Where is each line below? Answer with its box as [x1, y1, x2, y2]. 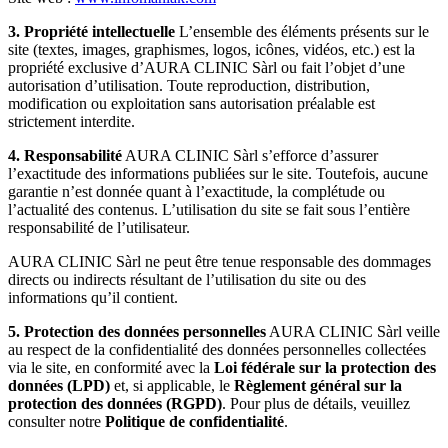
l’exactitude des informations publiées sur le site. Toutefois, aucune [8, 165, 428, 182]
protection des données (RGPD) [8, 395, 222, 412]
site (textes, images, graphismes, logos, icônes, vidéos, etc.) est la [8, 41, 415, 58]
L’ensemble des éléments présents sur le [175, 23, 429, 40]
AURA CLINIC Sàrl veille [266, 323, 440, 340]
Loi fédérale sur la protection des [214, 359, 436, 376]
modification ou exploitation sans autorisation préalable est [8, 95, 375, 112]
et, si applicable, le [110, 377, 234, 394]
